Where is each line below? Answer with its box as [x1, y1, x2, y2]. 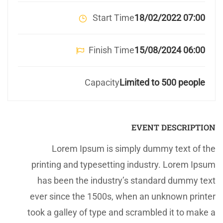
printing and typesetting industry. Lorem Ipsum [31, 159, 216, 170]
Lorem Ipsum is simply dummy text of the [52, 143, 216, 154]
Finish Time [89, 45, 134, 56]
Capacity [85, 77, 119, 88]
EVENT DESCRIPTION [131, 122, 216, 133]
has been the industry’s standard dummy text [37, 175, 216, 186]
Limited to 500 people [119, 77, 205, 88]
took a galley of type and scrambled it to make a [27, 207, 216, 218]
